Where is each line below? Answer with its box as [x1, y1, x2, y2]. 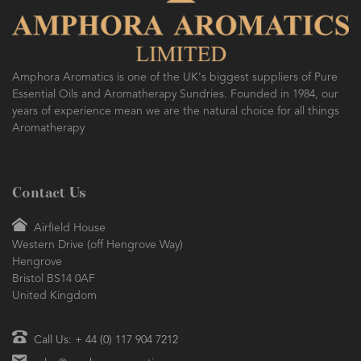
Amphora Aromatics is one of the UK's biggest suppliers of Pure [12, 72, 338, 84]
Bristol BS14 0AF [12, 273, 95, 285]
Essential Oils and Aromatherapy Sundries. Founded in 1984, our [12, 89, 338, 101]
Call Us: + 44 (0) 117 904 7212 [34, 334, 178, 346]
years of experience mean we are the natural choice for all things [12, 106, 339, 118]
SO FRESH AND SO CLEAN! [33, 59, 201, 68]
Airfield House [27, 222, 106, 234]
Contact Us [12, 186, 86, 201]
